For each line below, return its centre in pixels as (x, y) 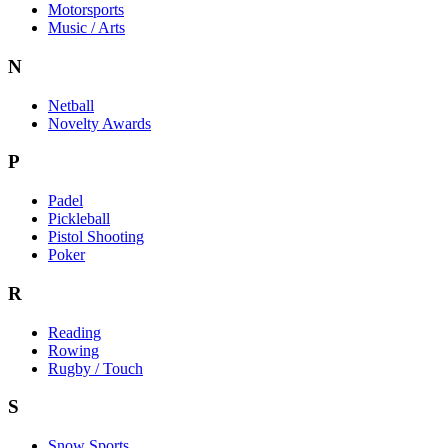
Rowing (73, 350)
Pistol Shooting (96, 237)
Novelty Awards (99, 123)
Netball (71, 105)
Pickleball (79, 219)
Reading (74, 332)
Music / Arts (86, 28)
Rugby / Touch (95, 368)
